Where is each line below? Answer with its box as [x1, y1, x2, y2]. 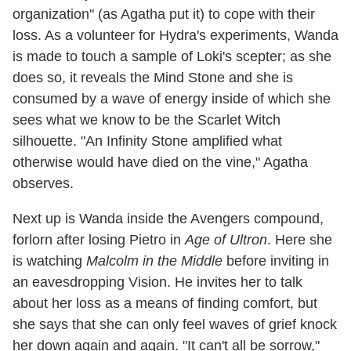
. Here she [267, 231, 332, 248]
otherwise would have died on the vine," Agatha [13, 154, 308, 170]
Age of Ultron [185, 231, 267, 248]
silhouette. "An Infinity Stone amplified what [13, 132, 282, 149]
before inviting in [223, 252, 329, 269]
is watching [13, 252, 86, 269]
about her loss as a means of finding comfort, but [13, 295, 317, 311]
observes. [13, 175, 74, 191]
